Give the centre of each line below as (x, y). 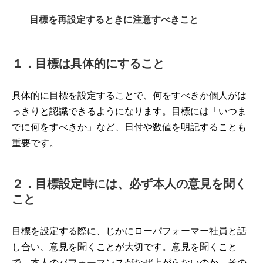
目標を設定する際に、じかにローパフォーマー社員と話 (129, 231)
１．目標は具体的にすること (88, 63)
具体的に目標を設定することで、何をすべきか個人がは (129, 95)
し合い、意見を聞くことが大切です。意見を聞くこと (124, 247)
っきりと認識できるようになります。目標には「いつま (129, 111)
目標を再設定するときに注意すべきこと (114, 20)
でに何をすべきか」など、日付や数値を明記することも (129, 127)
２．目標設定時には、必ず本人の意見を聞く (129, 184)
